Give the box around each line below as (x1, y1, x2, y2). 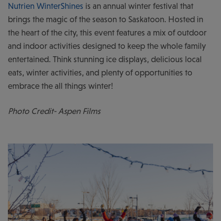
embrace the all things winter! (8, 81, 113, 91)
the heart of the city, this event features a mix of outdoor (8, 28, 207, 37)
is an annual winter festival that (83, 1, 193, 11)
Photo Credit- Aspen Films (8, 106, 100, 116)
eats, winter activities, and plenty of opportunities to (8, 68, 192, 77)
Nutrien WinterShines (8, 1, 83, 11)
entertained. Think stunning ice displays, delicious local (8, 54, 202, 64)
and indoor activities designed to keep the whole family (8, 41, 206, 51)
